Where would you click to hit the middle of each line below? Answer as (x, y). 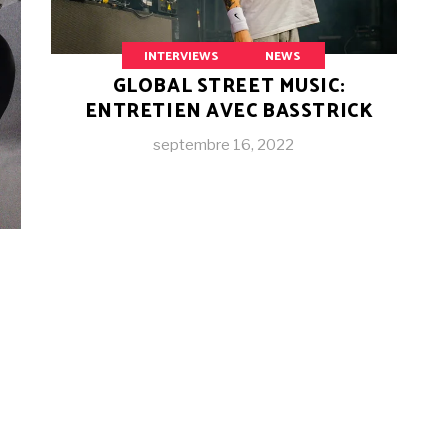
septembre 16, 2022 (224, 144)
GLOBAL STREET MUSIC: (229, 86)
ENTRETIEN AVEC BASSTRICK (229, 111)
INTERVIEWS (182, 57)
